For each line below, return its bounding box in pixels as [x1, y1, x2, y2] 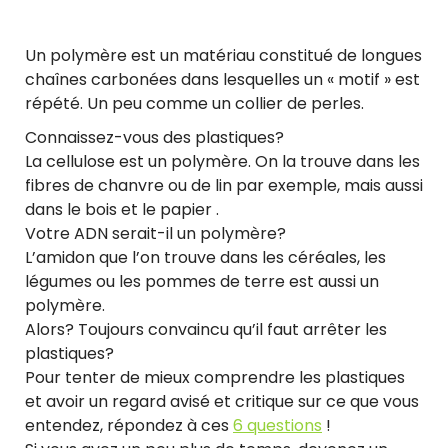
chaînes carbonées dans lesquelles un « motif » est [25, 67, 420, 91]
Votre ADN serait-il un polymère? [25, 221, 286, 245]
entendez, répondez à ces [25, 413, 233, 437]
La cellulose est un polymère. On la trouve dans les [25, 149, 420, 173]
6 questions [233, 413, 322, 437]
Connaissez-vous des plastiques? [25, 125, 284, 149]
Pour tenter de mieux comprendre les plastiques [25, 365, 405, 389]
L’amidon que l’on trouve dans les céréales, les [25, 245, 386, 269]
